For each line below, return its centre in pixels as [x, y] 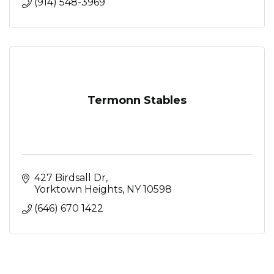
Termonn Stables [137, 100]
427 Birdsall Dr [70, 178]
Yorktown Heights [78, 189]
